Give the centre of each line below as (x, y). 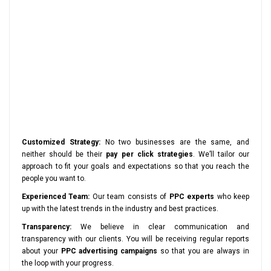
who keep (232, 197)
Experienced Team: (56, 197)
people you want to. (54, 179)
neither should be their (64, 155)
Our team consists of (129, 197)
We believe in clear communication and (160, 227)
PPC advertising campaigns (109, 251)
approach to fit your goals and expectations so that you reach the (135, 167)
